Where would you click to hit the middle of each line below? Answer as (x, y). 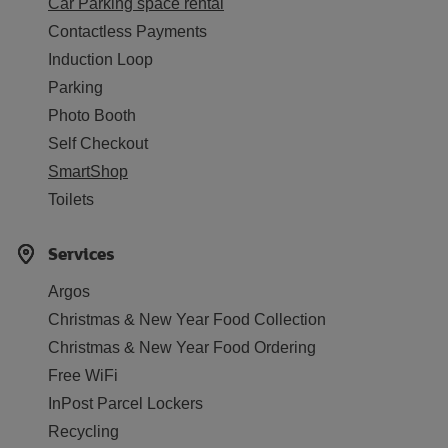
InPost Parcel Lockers (125, 403)
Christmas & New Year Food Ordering (182, 347)
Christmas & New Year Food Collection (187, 319)
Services (81, 253)
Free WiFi (83, 375)
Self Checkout (98, 143)
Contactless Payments (127, 31)
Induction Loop (100, 59)
